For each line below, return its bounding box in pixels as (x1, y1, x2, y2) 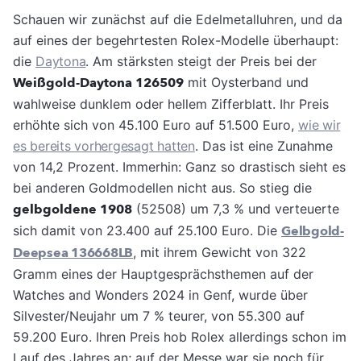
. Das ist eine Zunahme (194, 137, 333, 154)
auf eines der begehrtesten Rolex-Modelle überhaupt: (13, 31, 338, 48)
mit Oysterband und (184, 73, 309, 90)
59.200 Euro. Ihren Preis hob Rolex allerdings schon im (13, 328, 346, 345)
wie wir (298, 116, 341, 133)
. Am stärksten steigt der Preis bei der (85, 52, 317, 69)
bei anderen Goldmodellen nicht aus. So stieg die (13, 179, 312, 196)
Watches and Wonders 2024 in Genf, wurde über (13, 286, 308, 303)
